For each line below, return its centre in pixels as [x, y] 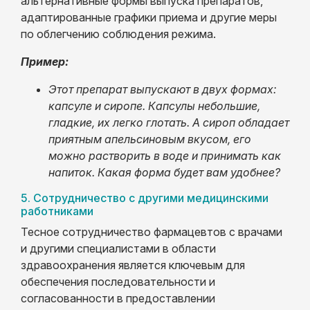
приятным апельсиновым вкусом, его [150, 139]
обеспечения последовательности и [118, 281]
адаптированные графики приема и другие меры [149, 17]
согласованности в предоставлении [118, 298]
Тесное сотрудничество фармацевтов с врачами [152, 231]
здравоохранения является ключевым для [133, 265]
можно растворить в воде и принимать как [165, 155]
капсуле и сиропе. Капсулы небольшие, [154, 106]
